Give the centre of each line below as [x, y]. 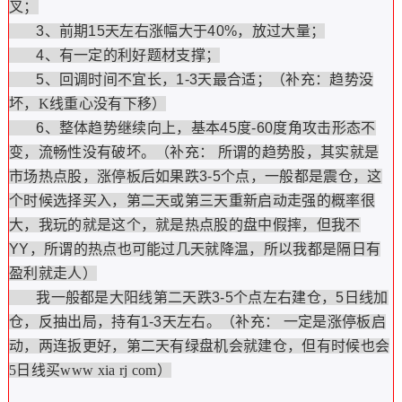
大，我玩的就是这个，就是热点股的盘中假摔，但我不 [184, 225]
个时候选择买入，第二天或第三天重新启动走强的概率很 [192, 201]
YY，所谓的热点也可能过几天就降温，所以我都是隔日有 [195, 249]
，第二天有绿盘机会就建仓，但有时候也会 [251, 346]
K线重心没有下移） [102, 104]
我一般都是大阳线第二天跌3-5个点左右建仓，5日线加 [198, 297]
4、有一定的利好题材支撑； [114, 55]
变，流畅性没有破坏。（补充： [111, 152]
